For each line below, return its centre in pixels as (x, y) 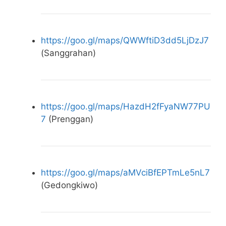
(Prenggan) (70, 119)
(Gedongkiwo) (69, 185)
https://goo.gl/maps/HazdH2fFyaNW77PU (126, 107)
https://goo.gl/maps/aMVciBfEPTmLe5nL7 (125, 173)
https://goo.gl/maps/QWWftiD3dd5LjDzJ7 (125, 41)
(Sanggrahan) (68, 53)
